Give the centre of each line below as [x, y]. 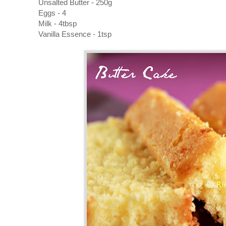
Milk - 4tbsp [58, 23]
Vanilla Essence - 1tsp [75, 34]
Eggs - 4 [52, 13]
